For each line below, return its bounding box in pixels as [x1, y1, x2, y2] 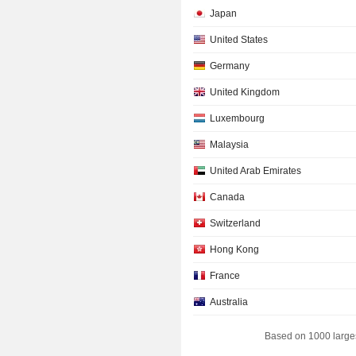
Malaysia [210, 139, 250, 150]
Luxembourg [210, 113, 265, 124]
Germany [210, 60, 250, 72]
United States [210, 34, 269, 45]
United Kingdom [210, 87, 281, 98]
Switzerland [210, 218, 261, 229]
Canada [210, 192, 246, 203]
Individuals [193, 323, 241, 334]
